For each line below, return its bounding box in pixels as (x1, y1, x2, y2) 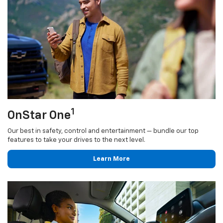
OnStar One (7, 109, 71, 121)
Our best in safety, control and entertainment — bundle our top (7, 127, 199, 134)
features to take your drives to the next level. (7, 136, 145, 143)
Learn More (93, 155, 130, 162)
